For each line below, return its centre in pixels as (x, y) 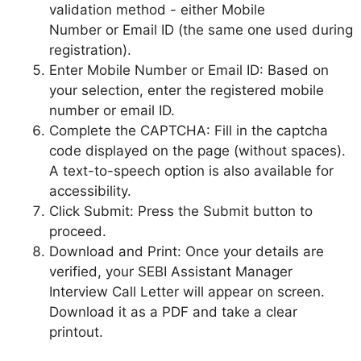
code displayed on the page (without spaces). (197, 151)
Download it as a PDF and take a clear (173, 312)
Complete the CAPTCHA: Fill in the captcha (189, 131)
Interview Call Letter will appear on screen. (187, 292)
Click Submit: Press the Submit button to (181, 212)
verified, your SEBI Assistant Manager (171, 272)
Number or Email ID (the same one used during (201, 30)
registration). (90, 50)
